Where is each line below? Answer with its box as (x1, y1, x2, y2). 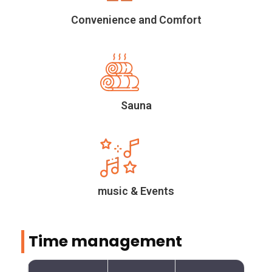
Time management (29, 231, 182, 253)
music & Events (98, 185, 174, 198)
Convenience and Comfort (70, 13, 202, 27)
